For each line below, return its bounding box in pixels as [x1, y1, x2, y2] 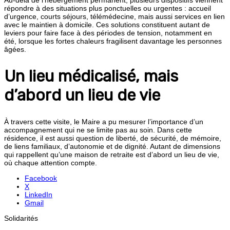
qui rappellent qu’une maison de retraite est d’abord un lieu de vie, [4, 150, 219, 159]
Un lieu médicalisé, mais [4, 66, 178, 86]
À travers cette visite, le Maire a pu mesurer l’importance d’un [4, 118, 203, 126]
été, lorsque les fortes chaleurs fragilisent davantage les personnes [4, 36, 222, 45]
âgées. [4, 45, 26, 53]
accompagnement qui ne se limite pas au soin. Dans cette [4, 126, 192, 135]
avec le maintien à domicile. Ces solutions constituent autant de [4, 20, 210, 29]
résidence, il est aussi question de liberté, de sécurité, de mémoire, [4, 134, 221, 143]
